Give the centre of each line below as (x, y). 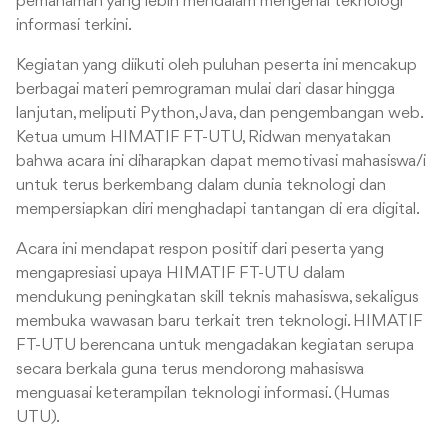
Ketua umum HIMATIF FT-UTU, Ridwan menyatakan (203, 138)
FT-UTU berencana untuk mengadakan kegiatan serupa (215, 346)
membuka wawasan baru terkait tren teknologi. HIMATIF (219, 322)
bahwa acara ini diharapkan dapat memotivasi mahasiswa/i (221, 162)
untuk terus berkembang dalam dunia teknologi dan (201, 186)
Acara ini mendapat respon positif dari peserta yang (200, 250)
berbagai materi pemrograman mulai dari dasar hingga (205, 90)
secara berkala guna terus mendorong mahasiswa (190, 370)
